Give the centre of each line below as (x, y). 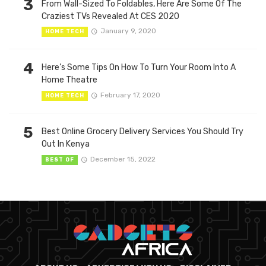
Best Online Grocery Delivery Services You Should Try (142, 132)
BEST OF (60, 159)
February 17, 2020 (130, 95)
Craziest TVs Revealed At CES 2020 (110, 16)
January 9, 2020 (128, 31)
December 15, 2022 (123, 159)
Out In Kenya (66, 144)
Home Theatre (69, 80)
